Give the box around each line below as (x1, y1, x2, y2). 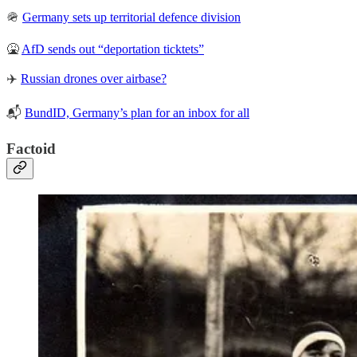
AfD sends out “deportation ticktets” (22, 42, 204, 57)
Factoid (6, 139, 56, 157)
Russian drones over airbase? (21, 72, 167, 86)
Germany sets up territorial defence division (22, 10, 241, 25)
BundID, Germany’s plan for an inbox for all (25, 106, 249, 120)
